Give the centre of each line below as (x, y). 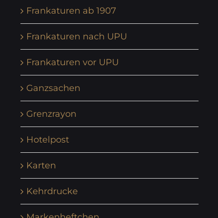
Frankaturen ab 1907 (71, 10)
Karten (41, 165)
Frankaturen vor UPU (73, 62)
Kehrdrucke (52, 191)
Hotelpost (48, 139)
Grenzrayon (51, 114)
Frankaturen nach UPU (77, 36)
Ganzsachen (53, 88)
